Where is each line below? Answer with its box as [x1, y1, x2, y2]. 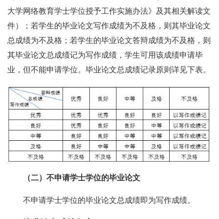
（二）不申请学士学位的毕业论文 [23, 173, 140, 182]
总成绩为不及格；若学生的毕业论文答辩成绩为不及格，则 [7, 36, 211, 45]
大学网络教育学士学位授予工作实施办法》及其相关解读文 [7, 7, 211, 16]
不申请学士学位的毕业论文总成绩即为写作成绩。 [23, 196, 195, 204]
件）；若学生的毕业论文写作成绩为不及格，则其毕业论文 [7, 22, 211, 30]
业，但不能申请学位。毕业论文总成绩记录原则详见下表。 [7, 66, 211, 74]
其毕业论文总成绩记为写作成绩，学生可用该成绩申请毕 [7, 51, 203, 60]
